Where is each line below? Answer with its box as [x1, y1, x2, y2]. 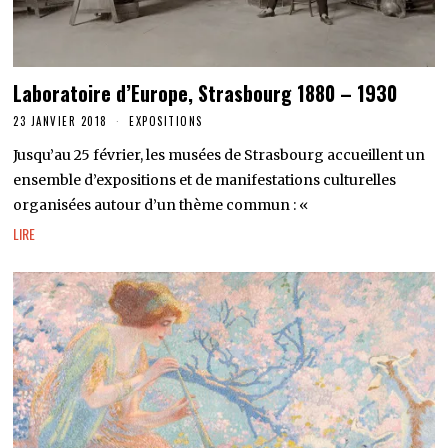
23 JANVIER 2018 [13, 112, 108, 129]
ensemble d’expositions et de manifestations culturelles [13, 170, 397, 189]
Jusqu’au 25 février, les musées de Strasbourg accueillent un [13, 145, 426, 164]
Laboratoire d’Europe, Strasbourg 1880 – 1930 [13, 78, 398, 108]
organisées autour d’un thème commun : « [13, 195, 309, 214]
